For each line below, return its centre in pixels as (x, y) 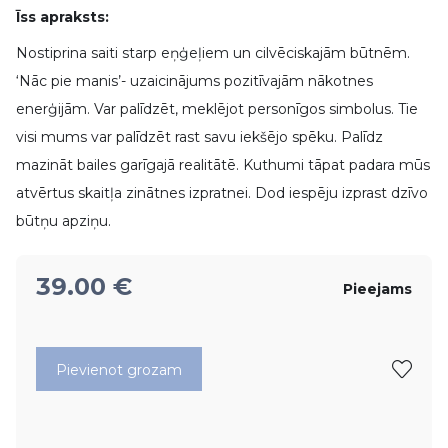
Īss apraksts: (64, 17)
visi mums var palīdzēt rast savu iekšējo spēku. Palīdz (199, 137)
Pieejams (382, 289)
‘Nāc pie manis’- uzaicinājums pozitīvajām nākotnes (194, 81)
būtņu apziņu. (63, 221)
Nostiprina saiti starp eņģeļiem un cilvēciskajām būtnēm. (213, 53)
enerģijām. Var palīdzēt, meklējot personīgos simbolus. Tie (217, 109)
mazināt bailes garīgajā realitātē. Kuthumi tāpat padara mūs (223, 165)
